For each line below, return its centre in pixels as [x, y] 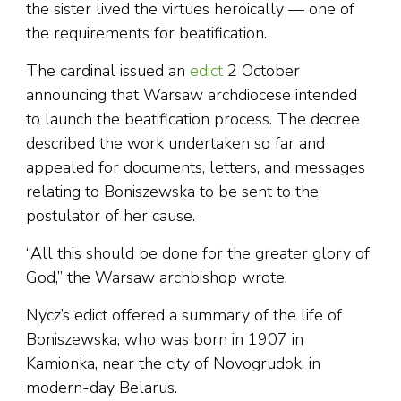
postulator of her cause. [111, 216]
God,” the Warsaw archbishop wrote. [157, 278]
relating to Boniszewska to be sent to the [172, 192]
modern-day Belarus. [104, 388]
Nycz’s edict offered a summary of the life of [184, 316]
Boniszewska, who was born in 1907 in [165, 340]
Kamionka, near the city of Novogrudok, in [173, 364]
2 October [261, 71]
